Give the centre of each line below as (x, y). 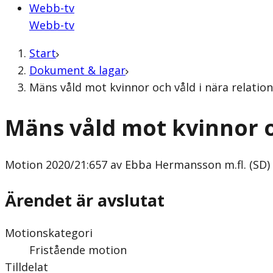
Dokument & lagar (77, 70)
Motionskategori (49, 232)
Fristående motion (78, 250)
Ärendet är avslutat (85, 200)
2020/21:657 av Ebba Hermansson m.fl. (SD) (156, 165)
